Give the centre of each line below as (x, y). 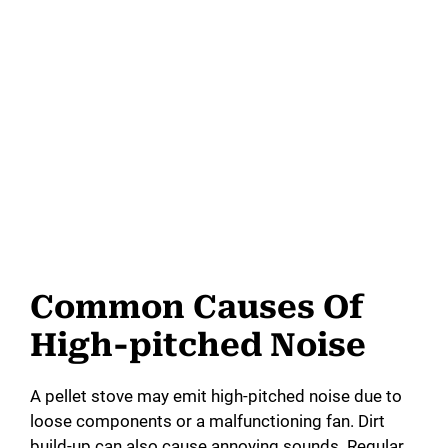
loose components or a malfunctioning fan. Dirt (207, 421)
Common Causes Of (197, 307)
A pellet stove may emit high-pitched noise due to (216, 396)
